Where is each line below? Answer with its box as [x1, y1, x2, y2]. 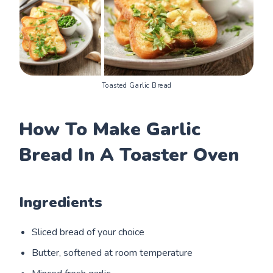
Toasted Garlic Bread [101, 81, 172, 91]
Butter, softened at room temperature [32, 246, 193, 260]
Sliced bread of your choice [32, 225, 145, 239]
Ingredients [19, 193, 103, 213]
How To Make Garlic [19, 117, 201, 143]
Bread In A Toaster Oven [19, 143, 239, 168]
